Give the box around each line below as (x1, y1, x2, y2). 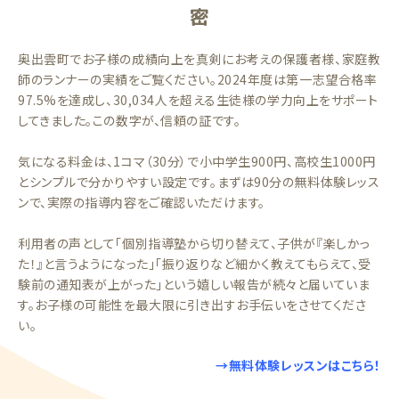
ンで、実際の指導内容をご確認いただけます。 (18, 193, 265, 211)
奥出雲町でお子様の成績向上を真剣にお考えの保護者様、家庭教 (18, 50, 381, 68)
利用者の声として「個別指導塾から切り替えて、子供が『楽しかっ (18, 234, 370, 252)
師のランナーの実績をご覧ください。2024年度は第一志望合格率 (18, 70, 378, 88)
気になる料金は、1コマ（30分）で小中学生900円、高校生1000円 (18, 152, 377, 170)
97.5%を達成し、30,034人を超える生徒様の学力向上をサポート (18, 91, 379, 109)
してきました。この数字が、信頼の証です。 (18, 111, 241, 129)
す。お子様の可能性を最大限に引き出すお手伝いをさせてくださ (18, 296, 367, 313)
